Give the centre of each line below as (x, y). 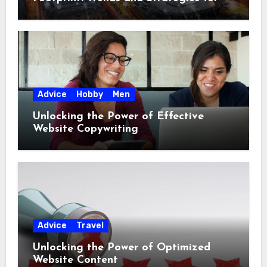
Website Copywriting (85, 129)
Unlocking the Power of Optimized (121, 247)
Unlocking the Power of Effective (118, 117)
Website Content (75, 260)
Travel (90, 225)
